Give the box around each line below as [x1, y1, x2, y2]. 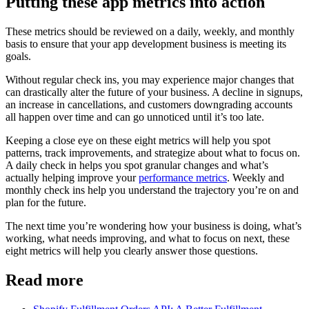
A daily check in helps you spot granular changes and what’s [6, 159, 268, 171]
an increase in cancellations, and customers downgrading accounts [6, 98, 292, 110]
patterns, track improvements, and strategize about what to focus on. [6, 146, 300, 159]
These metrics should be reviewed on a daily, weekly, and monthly [6, 25, 295, 37]
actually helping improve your [6, 171, 139, 183]
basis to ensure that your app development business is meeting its [6, 37, 286, 50]
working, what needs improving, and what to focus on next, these [6, 232, 290, 244]
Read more [6, 270, 83, 289]
